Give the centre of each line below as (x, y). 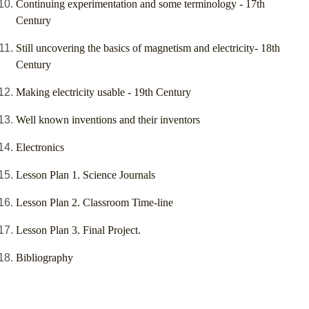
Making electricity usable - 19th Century (103, 92)
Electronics (40, 148)
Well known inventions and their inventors (108, 120)
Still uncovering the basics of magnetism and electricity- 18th (148, 48)
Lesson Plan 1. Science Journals (86, 175)
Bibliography (44, 258)
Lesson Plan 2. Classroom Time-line (94, 203)
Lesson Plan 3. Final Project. (78, 230)
